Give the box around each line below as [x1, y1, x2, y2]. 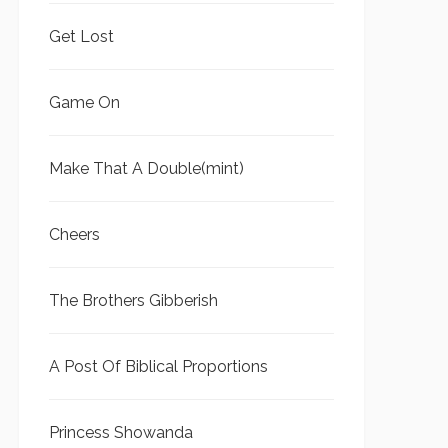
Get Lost [49, 27, 114, 46]
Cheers [49, 225, 100, 244]
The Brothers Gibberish [49, 291, 218, 310]
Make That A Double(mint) [49, 159, 244, 178]
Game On [49, 93, 120, 112]
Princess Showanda [49, 423, 193, 442]
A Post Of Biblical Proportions [49, 357, 268, 376]
